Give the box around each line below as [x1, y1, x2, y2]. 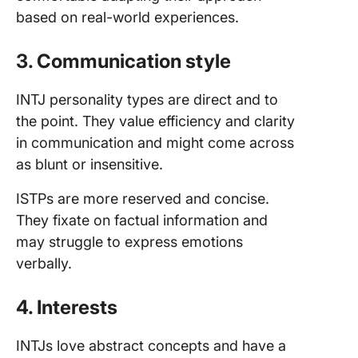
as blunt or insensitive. [16, 156, 163, 173]
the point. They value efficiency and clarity [16, 113, 295, 129]
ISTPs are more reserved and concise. [16, 190, 269, 207]
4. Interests [16, 296, 117, 319]
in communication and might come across [16, 134, 294, 151]
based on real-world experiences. [16, 9, 239, 26]
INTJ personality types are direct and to [16, 91, 278, 108]
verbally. [16, 255, 72, 272]
